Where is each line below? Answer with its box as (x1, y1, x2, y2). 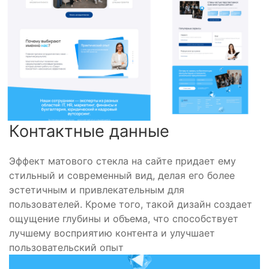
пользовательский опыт (9, 241, 124, 254)
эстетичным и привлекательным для (9, 184, 184, 196)
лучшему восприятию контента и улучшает (9, 227, 215, 240)
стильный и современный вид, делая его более (9, 169, 235, 182)
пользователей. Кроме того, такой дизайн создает (9, 198, 252, 211)
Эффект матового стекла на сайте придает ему (9, 155, 236, 168)
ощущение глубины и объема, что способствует (9, 213, 238, 225)
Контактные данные (9, 121, 169, 142)
